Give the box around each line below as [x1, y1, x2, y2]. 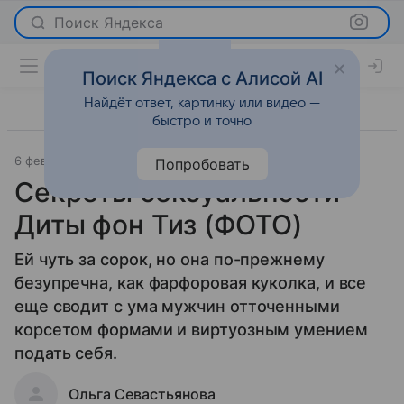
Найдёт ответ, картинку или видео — [84, 96, 320, 111]
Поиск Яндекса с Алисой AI [81, 69, 323, 90]
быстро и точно [152, 115, 252, 129]
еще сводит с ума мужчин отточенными [14, 297, 340, 316]
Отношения [115, 153, 183, 168]
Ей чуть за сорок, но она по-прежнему [14, 250, 325, 269]
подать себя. [14, 344, 117, 363]
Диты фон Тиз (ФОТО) [14, 208, 303, 241]
